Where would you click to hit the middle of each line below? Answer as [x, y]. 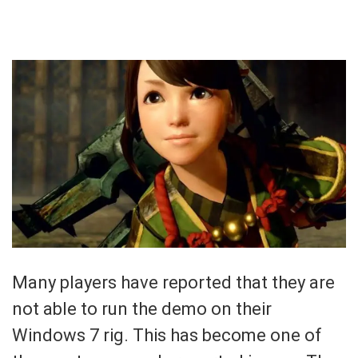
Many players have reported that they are [173, 283]
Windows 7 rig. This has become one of [167, 336]
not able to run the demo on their [142, 309]
